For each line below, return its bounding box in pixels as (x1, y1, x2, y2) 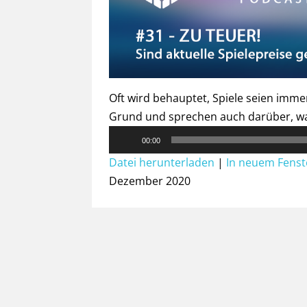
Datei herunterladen (109, 154, 215, 170)
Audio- (108, 126, 143, 142)
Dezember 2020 (109, 173, 191, 188)
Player (108, 145, 141, 160)
